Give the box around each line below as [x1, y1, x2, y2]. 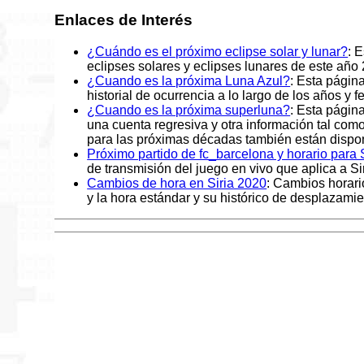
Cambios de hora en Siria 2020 [87, 175, 267, 190]
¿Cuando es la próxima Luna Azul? [87, 73, 291, 88]
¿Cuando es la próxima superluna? [87, 102, 291, 117]
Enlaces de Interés [54, 11, 193, 29]
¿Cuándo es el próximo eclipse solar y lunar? [87, 44, 349, 58]
